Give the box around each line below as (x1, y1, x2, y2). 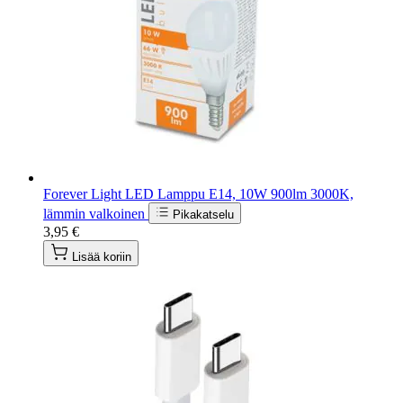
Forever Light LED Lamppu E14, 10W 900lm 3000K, (43, 185, 354, 201)
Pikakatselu (173, 207, 234, 221)
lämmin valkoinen (43, 205, 148, 221)
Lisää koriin (72, 249, 131, 264)
